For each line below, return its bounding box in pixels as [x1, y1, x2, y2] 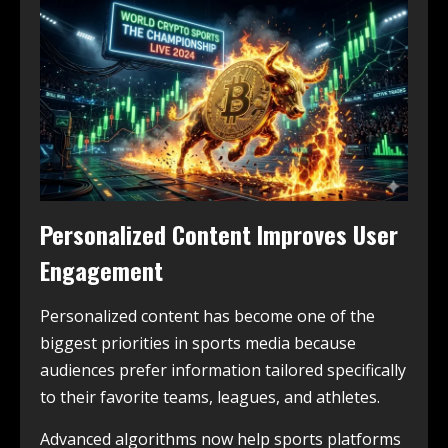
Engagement [40, 251, 163, 288]
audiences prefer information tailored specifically [40, 358, 406, 381]
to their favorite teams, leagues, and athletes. [40, 385, 380, 408]
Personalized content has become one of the [40, 304, 375, 327]
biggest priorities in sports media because [40, 331, 356, 354]
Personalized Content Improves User [40, 215, 398, 252]
